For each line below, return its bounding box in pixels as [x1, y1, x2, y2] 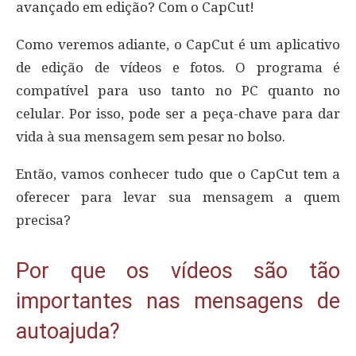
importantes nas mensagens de [16, 288, 340, 315]
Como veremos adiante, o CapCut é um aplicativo [16, 37, 340, 53]
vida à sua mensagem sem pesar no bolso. [16, 129, 285, 145]
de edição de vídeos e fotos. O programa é [16, 60, 340, 76]
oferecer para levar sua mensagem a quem [16, 189, 340, 206]
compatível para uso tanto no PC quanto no [16, 83, 340, 99]
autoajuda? [16, 319, 120, 345]
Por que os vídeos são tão [16, 258, 340, 284]
